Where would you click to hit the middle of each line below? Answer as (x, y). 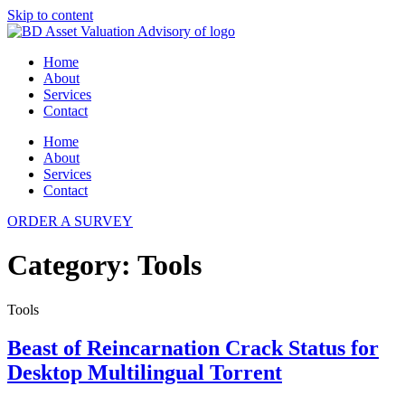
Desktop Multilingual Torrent (145, 372)
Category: (72, 265)
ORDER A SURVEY (70, 221)
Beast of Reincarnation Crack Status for (193, 348)
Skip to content (50, 15)
